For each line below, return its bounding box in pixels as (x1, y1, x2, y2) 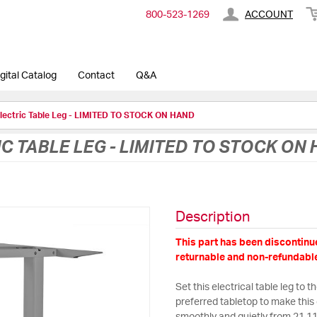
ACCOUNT (245, 10, 293, 21)
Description (175, 210, 250, 224)
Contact (78, 70, 115, 81)
